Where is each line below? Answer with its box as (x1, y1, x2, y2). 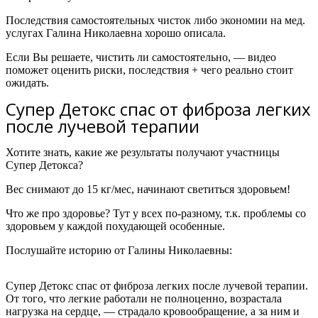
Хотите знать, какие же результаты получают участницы (6, 146, 280, 159)
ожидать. (6, 77, 49, 89)
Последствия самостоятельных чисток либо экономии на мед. (6, 14, 305, 27)
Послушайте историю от (6, 244, 125, 257)
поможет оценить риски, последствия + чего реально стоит (6, 64, 293, 77)
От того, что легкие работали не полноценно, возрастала (6, 292, 282, 305)
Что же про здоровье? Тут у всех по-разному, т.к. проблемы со (6, 207, 306, 220)
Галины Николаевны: (128, 244, 232, 257)
